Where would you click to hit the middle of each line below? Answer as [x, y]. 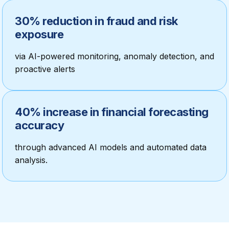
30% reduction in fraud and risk [96, 21]
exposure [39, 34]
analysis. [31, 160]
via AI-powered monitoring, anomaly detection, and [114, 56]
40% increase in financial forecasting [112, 112]
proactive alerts [45, 69]
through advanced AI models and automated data [111, 147]
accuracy [39, 125]
